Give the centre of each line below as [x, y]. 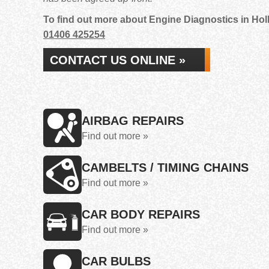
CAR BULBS [116, 261]
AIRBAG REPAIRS [133, 121]
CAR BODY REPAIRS [141, 214]
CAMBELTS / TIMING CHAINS [165, 168]
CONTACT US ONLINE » [118, 60]
